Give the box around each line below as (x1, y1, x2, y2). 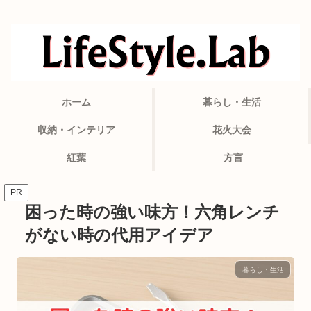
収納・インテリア (37, 124, 115, 136)
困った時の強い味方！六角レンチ (25, 202, 280, 221)
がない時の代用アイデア (25, 225, 214, 244)
